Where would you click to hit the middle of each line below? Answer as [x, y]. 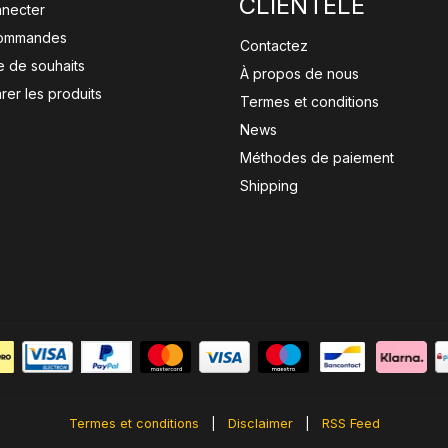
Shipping [269, 185]
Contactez [274, 45]
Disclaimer [260, 423]
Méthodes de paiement [317, 157]
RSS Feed [350, 423]
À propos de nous [300, 73]
